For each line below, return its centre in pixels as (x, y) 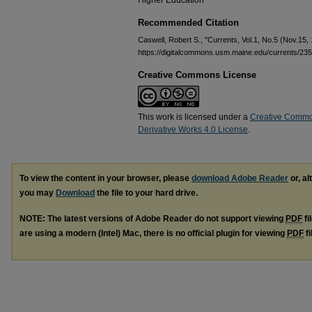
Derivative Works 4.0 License (193, 130)
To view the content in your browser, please (106, 178)
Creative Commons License (197, 75)
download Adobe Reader (240, 178)
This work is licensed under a (194, 117)
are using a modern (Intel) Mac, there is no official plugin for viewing (153, 233)
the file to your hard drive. (146, 193)
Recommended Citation (188, 23)
